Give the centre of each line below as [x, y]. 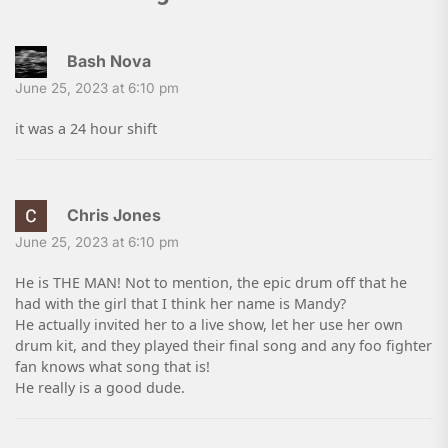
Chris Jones [114, 215]
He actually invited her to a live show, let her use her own [209, 325]
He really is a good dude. [100, 388]
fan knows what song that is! [112, 367]
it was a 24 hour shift [86, 129]
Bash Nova [109, 61]
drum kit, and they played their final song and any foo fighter [223, 346]
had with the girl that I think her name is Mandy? [180, 304]
